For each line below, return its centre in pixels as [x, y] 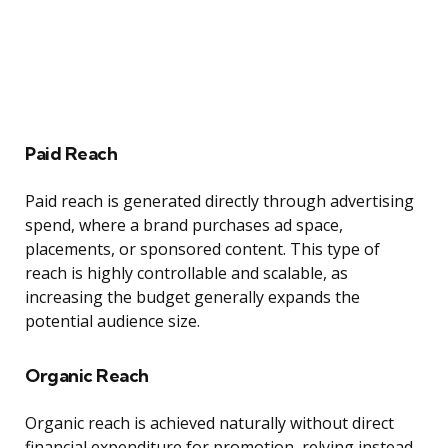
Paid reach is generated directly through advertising [219, 201]
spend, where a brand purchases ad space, [184, 225]
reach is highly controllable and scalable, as [186, 273]
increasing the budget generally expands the [192, 297]
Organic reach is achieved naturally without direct [209, 423]
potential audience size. [112, 321]
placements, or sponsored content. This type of [202, 249]
